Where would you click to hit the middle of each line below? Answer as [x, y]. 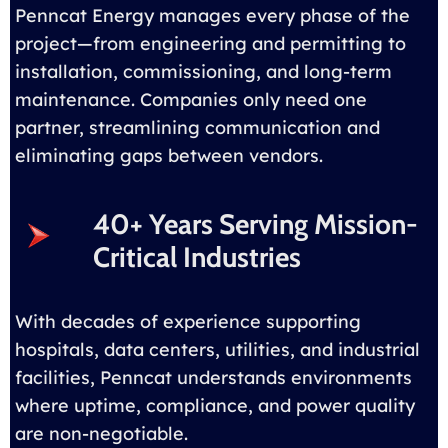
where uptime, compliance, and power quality [215, 405]
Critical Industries [197, 256]
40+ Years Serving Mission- [255, 223]
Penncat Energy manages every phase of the [212, 15]
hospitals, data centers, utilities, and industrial [217, 349]
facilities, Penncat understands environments [213, 377]
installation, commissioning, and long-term [203, 71]
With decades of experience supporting [188, 321]
